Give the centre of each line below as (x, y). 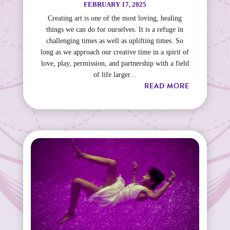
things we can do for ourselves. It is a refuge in (115, 30)
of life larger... (115, 75)
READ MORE (167, 86)
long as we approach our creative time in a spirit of (115, 52)
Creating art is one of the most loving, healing (115, 18)
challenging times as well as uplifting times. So (115, 41)
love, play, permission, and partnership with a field (115, 64)
